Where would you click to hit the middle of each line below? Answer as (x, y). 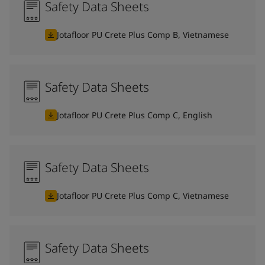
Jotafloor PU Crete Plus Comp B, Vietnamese (143, 34)
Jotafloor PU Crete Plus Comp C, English (135, 115)
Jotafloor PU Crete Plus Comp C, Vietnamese (143, 195)
